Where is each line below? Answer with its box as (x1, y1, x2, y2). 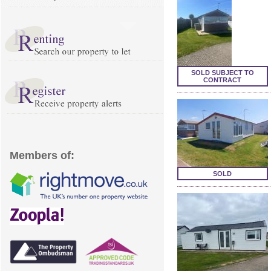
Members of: (10, 149, 74, 162)
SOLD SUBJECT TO (191, 69, 254, 76)
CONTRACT (203, 76, 242, 83)
